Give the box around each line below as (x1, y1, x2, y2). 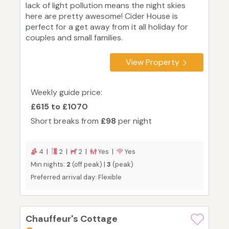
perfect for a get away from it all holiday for (26, 21, 188, 33)
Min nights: (31, 160, 66, 169)
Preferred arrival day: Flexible (31, 173, 122, 182)
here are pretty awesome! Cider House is (26, 11, 178, 22)
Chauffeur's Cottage (26, 213, 118, 225)
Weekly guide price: (31, 87, 102, 98)
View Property (126, 57, 179, 68)
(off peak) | (71, 160, 107, 169)
